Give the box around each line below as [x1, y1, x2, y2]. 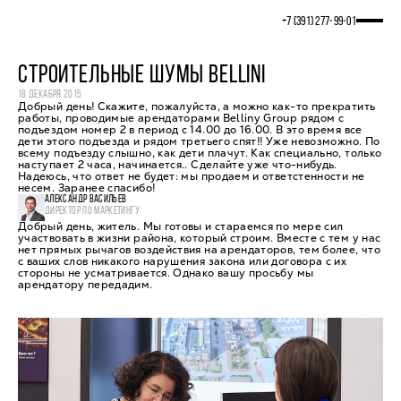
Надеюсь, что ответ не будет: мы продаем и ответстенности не [18, 169, 365, 183]
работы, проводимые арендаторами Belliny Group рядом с [18, 111, 345, 125]
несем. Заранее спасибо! [18, 181, 156, 195]
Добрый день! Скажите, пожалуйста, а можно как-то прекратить [18, 99, 376, 114]
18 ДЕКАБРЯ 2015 [18, 90, 82, 100]
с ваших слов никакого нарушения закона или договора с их [18, 254, 347, 269]
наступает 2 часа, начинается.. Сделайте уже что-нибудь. [18, 158, 337, 172]
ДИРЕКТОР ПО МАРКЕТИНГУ [45, 206, 140, 217]
